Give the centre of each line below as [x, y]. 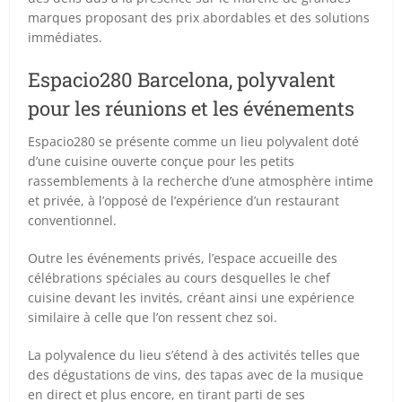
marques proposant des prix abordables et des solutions [199, 17]
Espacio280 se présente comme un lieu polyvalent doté [194, 141]
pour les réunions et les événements [192, 108]
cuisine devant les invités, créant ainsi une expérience [192, 297]
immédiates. [66, 37]
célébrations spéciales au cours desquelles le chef [179, 277]
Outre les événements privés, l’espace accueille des [183, 258]
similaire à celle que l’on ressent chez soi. [153, 317]
